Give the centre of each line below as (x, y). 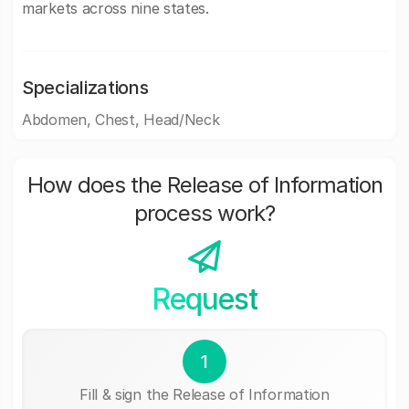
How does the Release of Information (204, 185)
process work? (204, 213)
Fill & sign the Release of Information (204, 394)
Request (204, 299)
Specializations (85, 88)
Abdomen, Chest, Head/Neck (121, 120)
